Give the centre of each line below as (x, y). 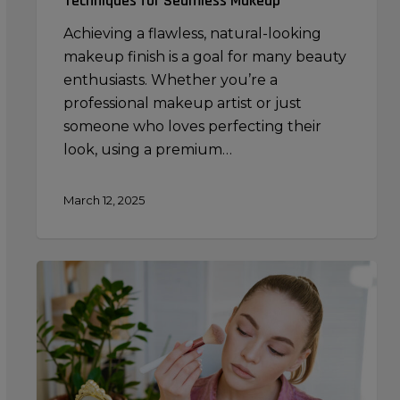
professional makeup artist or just (182, 103)
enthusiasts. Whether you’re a (170, 79)
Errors (57, 387)
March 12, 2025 (104, 200)
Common (68, 363)
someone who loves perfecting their (192, 126)
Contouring (77, 271)
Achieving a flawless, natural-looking (192, 33)
